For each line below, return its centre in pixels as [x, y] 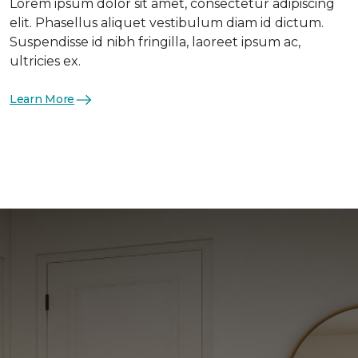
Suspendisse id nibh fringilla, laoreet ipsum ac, [155, 42]
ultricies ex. [45, 61]
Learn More [42, 99]
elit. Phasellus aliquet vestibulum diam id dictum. [167, 22]
